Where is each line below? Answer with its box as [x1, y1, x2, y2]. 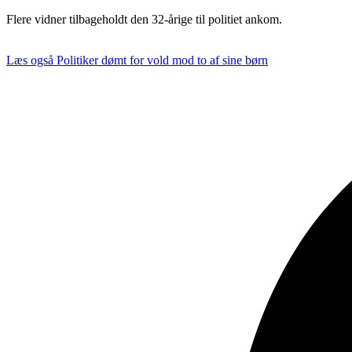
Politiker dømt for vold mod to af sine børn [57, 53, 268, 67]
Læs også [6, 53, 53, 67]
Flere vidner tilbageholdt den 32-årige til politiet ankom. [6, 12, 282, 26]
